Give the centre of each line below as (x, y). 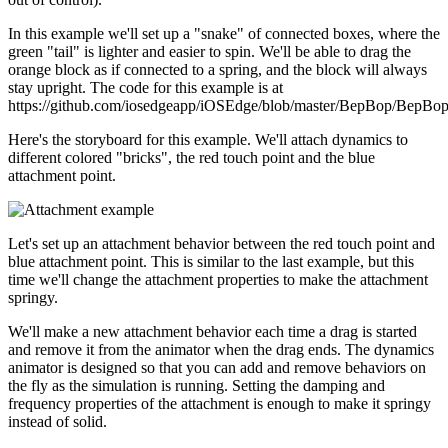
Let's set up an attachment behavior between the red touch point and (221, 244)
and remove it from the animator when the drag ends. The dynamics (221, 350)
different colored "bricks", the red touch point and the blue (191, 158)
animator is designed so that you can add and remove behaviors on (217, 368)
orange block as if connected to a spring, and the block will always (217, 70)
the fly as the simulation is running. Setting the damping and (196, 386)
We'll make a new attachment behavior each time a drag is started (212, 332)
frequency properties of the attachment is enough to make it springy (219, 404)
